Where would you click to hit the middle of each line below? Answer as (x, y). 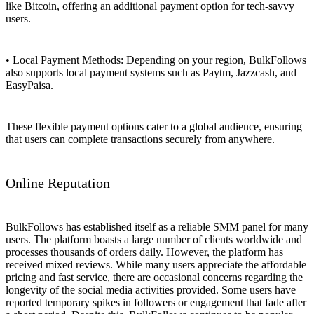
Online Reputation (58, 183)
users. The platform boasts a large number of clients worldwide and (154, 239)
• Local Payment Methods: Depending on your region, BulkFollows (156, 60)
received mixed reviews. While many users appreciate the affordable (156, 264)
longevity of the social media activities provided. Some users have (151, 289)
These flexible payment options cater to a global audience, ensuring (154, 127)
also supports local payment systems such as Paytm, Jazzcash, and (151, 73)
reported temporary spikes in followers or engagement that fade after (156, 302)
